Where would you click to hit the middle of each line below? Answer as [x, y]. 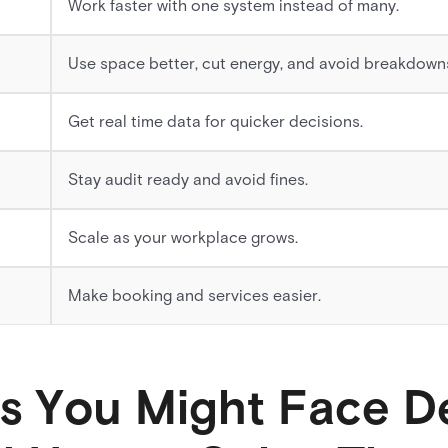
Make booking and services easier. [194, 295]
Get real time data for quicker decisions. [215, 121]
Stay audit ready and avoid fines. [188, 179]
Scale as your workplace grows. [183, 237]
